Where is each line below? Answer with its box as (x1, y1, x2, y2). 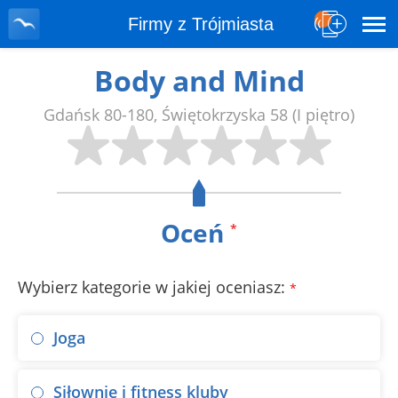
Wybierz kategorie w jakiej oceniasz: (18, 276, 290, 298)
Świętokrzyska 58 (162, 104, 288, 125)
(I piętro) (292, 104, 354, 125)
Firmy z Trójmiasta (128, 14, 274, 34)
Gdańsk (44, 104, 99, 125)
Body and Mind (93, 61, 305, 99)
